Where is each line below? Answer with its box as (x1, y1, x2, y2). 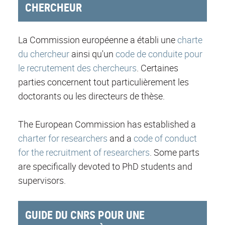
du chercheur (18, 47, 69, 60)
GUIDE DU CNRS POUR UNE (25, 207, 145, 222)
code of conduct (134, 132, 197, 144)
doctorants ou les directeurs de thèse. (18, 89, 165, 102)
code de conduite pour (116, 47, 202, 60)
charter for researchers (18, 132, 107, 144)
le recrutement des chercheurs (18, 61, 137, 74)
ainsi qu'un (69, 47, 116, 60)
